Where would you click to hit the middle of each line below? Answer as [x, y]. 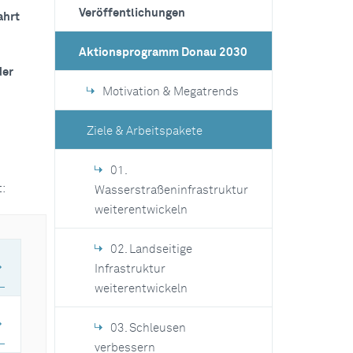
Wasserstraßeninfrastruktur [171, 190]
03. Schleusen [148, 328]
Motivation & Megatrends [170, 92]
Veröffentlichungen [132, 13]
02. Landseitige [151, 249]
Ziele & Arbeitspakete [144, 131]
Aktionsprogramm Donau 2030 [163, 52]
